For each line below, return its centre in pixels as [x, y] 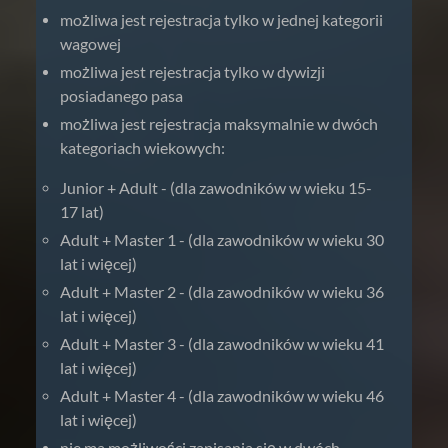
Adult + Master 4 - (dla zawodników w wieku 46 [222, 395]
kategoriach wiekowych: [142, 147]
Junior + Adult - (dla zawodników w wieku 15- [216, 187]
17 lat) [82, 211]
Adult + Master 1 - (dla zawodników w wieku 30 [222, 239]
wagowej [90, 43]
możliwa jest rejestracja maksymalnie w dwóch [219, 123]
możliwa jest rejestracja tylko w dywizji [192, 71]
